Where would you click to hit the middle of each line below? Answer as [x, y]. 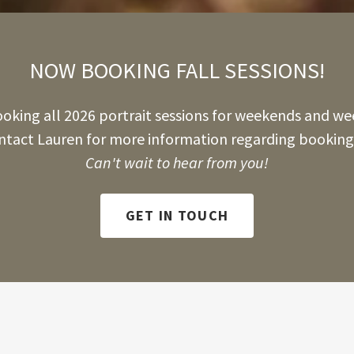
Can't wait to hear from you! [177, 162]
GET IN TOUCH [177, 216]
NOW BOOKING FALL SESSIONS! [177, 70]
